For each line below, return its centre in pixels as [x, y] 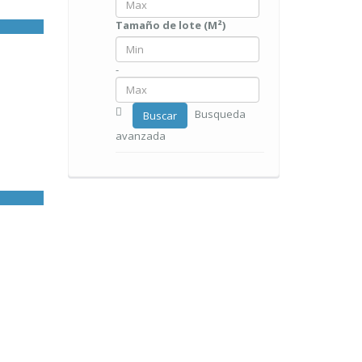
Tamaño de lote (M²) [170, 25]
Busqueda [220, 114]
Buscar [160, 116]
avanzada [140, 136]
